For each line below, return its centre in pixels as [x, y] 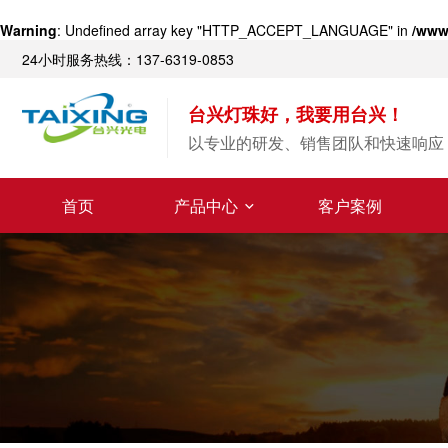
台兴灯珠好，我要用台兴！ [296, 114]
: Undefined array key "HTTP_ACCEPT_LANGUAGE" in [234, 30]
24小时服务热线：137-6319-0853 [128, 59]
